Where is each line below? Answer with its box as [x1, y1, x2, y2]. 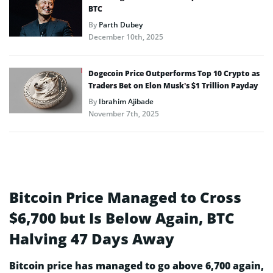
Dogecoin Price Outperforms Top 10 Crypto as [88, 68, 260, 79]
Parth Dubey [99, 19, 143, 30]
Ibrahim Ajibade [99, 96, 154, 107]
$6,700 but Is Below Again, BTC [9, 207, 235, 228]
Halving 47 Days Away [9, 228, 174, 249]
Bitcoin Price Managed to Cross [9, 186, 241, 207]
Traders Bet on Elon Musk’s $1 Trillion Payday [88, 80, 258, 91]
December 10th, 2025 [88, 31, 163, 42]
